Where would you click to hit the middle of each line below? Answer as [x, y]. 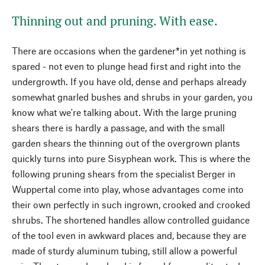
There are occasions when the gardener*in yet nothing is [129, 51]
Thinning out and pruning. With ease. [115, 21]
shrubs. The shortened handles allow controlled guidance [131, 220]
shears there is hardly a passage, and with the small [118, 127]
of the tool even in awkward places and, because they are [129, 235]
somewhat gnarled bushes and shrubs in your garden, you [132, 97]
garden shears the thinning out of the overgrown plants [126, 143]
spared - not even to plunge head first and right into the [126, 66]
